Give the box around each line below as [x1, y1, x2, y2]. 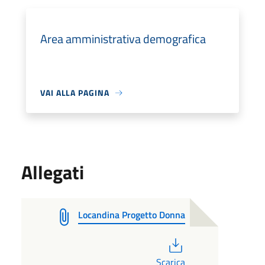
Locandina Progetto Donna [78, 208, 185, 222]
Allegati [21, 158, 84, 186]
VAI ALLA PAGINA [40, 86, 109, 99]
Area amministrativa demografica [40, 30, 206, 48]
